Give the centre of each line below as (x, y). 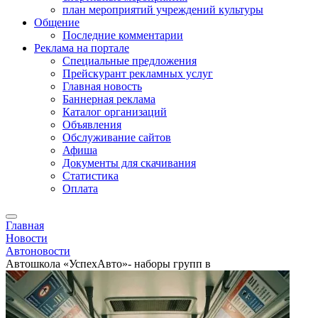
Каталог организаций (115, 112)
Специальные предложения (130, 61)
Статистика (91, 176)
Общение (57, 22)
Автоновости (38, 251)
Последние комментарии (123, 35)
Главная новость (102, 86)
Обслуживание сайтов (117, 137)
